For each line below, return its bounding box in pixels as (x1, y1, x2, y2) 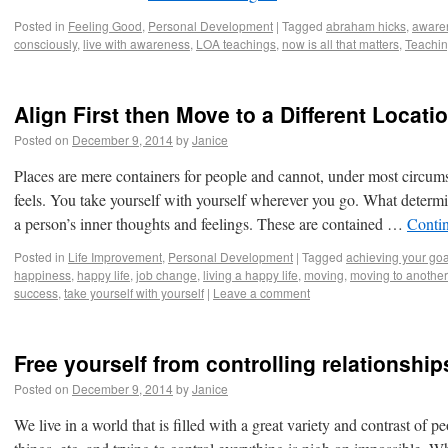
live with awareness (83, 35, 190, 52)
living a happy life (203, 266, 298, 283)
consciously (14, 35, 77, 52)
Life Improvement (68, 248, 162, 265)
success (14, 284, 58, 301)
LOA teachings (196, 35, 276, 52)
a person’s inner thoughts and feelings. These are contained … (14, 213, 407, 234)
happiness (14, 266, 71, 283)
